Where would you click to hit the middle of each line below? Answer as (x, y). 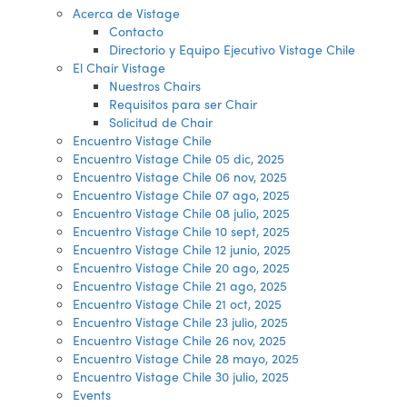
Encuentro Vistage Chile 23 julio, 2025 (180, 322)
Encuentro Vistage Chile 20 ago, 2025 (181, 267)
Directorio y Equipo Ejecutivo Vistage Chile (232, 49)
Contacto (136, 31)
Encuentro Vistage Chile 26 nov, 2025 (179, 340)
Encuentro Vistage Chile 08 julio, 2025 (181, 213)
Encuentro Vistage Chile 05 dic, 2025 (179, 158)
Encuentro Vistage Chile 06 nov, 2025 (180, 176)
